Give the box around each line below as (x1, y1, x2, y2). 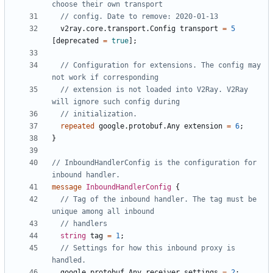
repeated (60, 122, 94, 131)
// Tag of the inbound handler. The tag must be (60, 195, 257, 204)
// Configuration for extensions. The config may (60, 61, 261, 70)
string (60, 232, 86, 241)
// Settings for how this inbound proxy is (60, 244, 235, 253)
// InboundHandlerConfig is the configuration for (52, 158, 257, 168)
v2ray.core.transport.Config (60, 24, 175, 34)
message (52, 183, 82, 192)
